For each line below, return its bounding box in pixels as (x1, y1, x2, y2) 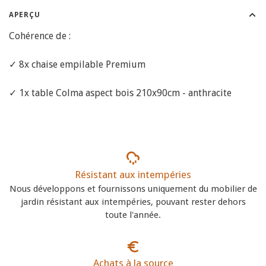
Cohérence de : (9, 30, 71, 42)
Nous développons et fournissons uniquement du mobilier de (9, 183, 257, 194)
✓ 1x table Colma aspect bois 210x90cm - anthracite (9, 87, 232, 99)
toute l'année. (105, 209, 161, 220)
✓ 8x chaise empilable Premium (9, 58, 145, 70)
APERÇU (9, 10, 40, 19)
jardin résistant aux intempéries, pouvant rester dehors (20, 196, 246, 207)
